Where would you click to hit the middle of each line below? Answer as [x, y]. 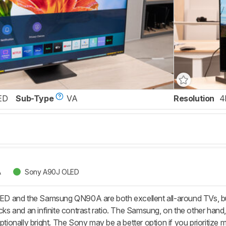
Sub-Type [35, 99]
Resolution [194, 99]
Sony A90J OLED [52, 172]
